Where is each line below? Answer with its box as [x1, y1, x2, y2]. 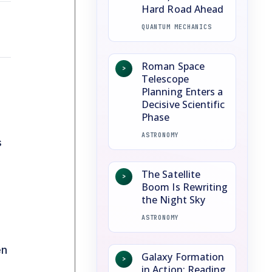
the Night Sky [141, 192, 206, 206]
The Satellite [141, 167, 201, 181]
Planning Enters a [141, 84, 223, 98]
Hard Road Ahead [141, 2, 224, 16]
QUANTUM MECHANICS [141, 22, 212, 31]
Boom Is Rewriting [141, 180, 228, 194]
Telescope [141, 72, 189, 86]
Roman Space [141, 59, 205, 73]
